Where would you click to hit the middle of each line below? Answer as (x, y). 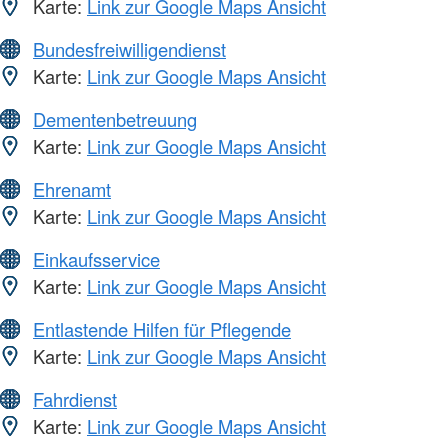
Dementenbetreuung (115, 119)
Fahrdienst (75, 399)
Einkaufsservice (96, 259)
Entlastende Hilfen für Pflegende (162, 329)
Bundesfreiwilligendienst (129, 49)
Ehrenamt (72, 189)
